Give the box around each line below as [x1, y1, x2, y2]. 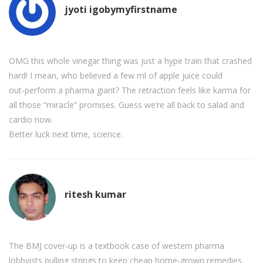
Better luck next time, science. [9, 129, 123, 140]
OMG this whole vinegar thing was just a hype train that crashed [9, 55, 252, 67]
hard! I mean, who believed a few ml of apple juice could [9, 70, 222, 82]
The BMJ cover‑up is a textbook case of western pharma [9, 240, 224, 252]
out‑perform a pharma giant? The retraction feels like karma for [9, 85, 251, 96]
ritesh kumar [65, 187, 126, 201]
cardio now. [9, 114, 53, 126]
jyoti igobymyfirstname [65, 2, 177, 16]
